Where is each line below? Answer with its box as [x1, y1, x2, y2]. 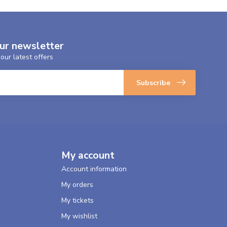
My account [61, 148, 115, 163]
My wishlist [61, 211, 97, 221]
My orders [61, 180, 93, 190]
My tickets [61, 196, 94, 206]
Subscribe [136, 78, 170, 88]
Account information [61, 164, 127, 174]
